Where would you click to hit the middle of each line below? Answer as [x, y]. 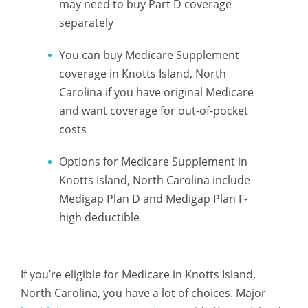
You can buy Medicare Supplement [149, 55]
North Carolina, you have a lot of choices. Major [143, 293]
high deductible [99, 217]
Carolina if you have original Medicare [156, 92]
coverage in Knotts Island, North [143, 74]
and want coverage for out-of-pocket [154, 111]
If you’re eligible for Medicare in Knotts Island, [138, 274]
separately [86, 23]
